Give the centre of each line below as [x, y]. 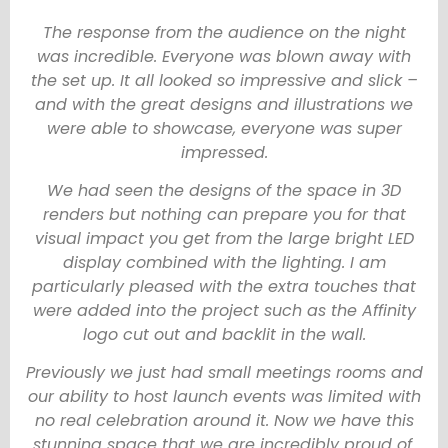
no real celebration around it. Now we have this [224, 421]
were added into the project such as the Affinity [224, 311]
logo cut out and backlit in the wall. [224, 335]
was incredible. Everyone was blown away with [224, 56]
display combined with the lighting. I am [224, 263]
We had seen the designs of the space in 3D [224, 191]
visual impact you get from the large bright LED [224, 239]
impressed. [224, 152]
